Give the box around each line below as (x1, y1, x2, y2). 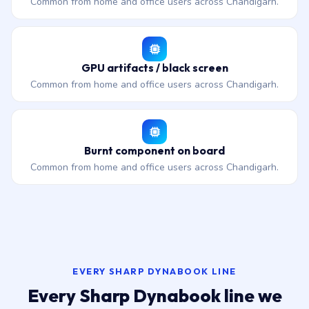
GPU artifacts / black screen (81, 61, 228, 74)
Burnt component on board (84, 143, 225, 157)
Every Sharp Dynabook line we (27, 284, 282, 307)
